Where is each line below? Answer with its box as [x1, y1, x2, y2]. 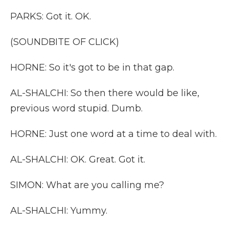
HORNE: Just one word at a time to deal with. [10, 128, 217, 140]
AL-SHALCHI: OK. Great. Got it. [10, 154, 145, 165]
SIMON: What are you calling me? [10, 179, 164, 191]
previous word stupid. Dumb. [10, 103, 143, 114]
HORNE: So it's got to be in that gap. [10, 62, 174, 73]
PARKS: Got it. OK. [10, 11, 91, 22]
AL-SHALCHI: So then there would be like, [10, 87, 199, 99]
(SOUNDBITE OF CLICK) [10, 36, 119, 48]
